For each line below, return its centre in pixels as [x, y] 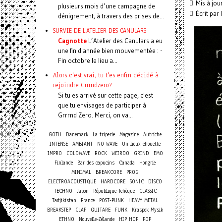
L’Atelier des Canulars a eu [125, 41]
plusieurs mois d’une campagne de [107, 6]
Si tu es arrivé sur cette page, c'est [106, 95]
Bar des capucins [96, 163]
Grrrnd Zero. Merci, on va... [95, 115]
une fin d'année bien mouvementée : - [110, 51]
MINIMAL [81, 172]
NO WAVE [107, 144]
